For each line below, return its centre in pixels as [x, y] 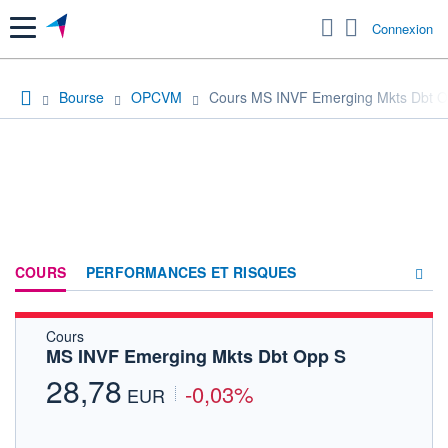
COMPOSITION [279, 340]
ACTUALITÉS [273, 375]
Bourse [81, 96]
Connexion [402, 29]
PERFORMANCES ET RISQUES [191, 271]
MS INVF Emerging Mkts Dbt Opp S [196, 355]
